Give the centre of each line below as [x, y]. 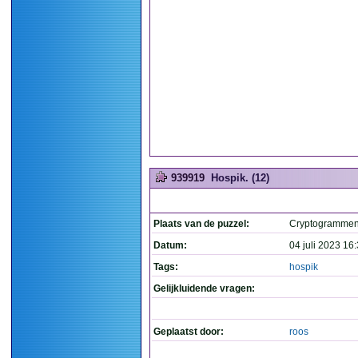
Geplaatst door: [189, 332]
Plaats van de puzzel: [201, 224]
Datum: [170, 245]
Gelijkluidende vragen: [204, 288]
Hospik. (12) [240, 178]
